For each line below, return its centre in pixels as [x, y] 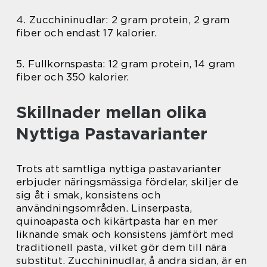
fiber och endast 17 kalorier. [86, 33]
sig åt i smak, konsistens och [88, 195]
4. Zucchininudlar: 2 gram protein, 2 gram [123, 20]
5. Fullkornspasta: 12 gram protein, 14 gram [126, 64]
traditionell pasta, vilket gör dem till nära [121, 248]
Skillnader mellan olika [111, 112]
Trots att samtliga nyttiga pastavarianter [119, 169]
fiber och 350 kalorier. [73, 77]
